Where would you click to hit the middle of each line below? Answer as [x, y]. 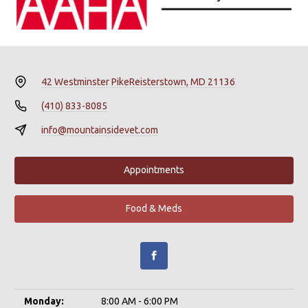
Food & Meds [154, 209]
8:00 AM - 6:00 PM [140, 301]
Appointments [154, 170]
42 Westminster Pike [85, 81]
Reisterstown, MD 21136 [182, 81]
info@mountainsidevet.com [99, 130]
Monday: [44, 301]
